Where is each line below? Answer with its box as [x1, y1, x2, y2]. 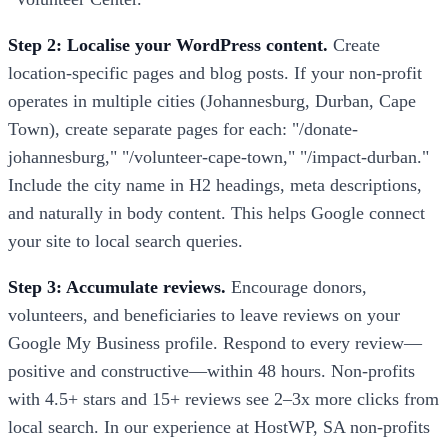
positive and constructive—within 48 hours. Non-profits [8, 360, 415, 381]
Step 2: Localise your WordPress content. [8, 34, 328, 55]
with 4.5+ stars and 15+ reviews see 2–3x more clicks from [8, 388, 439, 409]
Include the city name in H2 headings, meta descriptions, [8, 174, 422, 195]
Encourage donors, [226, 276, 367, 297]
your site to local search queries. [8, 230, 243, 251]
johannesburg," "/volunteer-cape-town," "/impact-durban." [8, 146, 429, 167]
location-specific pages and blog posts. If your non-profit [8, 62, 422, 83]
